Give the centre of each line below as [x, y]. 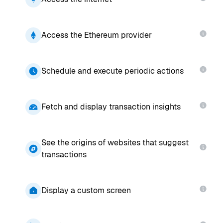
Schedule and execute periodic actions [112, 71]
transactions [64, 154]
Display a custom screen [86, 190]
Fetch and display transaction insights [111, 107]
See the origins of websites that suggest [115, 142]
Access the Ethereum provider [96, 35]
